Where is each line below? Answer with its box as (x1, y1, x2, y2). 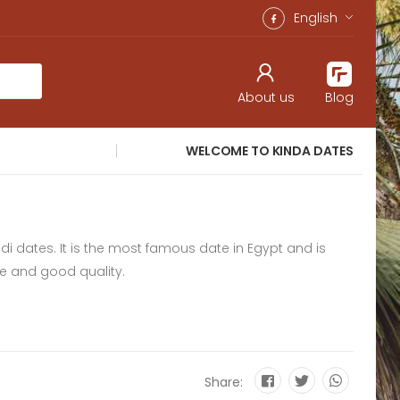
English (294, 8, 337, 27)
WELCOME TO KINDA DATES (186, 141, 354, 160)
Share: (204, 373, 243, 392)
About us (237, 87, 295, 106)
